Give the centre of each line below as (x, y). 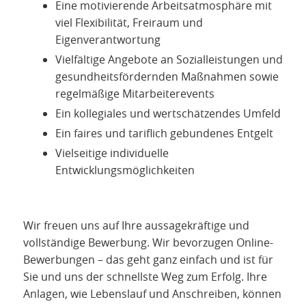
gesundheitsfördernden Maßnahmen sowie (167, 77)
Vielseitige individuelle (112, 153)
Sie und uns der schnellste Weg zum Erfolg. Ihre (145, 277)
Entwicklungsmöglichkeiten (125, 170)
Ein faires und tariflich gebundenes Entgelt (164, 134)
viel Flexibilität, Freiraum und (129, 23)
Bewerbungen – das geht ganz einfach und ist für (148, 260)
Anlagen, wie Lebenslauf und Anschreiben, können (152, 294)
